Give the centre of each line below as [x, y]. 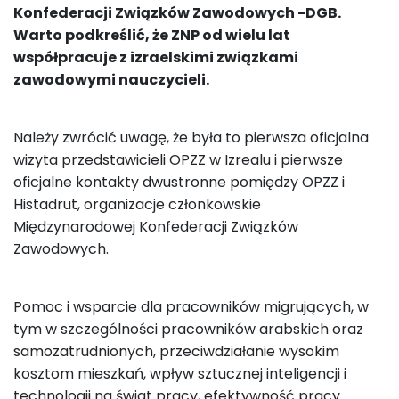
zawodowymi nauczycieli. [111, 80]
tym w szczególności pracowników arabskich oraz [188, 330]
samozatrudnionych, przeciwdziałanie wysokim [176, 352]
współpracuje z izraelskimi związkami [156, 58]
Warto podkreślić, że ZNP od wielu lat [152, 36]
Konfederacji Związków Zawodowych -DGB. [177, 13]
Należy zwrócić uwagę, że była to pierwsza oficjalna [191, 138]
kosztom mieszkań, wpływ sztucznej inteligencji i [180, 374]
